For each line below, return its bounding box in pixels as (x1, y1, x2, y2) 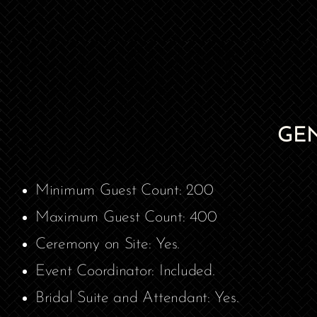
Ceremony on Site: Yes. (35, 236, 180, 253)
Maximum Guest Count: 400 (35, 209, 217, 226)
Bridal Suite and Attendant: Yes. (35, 290, 239, 307)
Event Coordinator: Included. (35, 263, 215, 280)
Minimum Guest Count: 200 (35, 183, 214, 200)
